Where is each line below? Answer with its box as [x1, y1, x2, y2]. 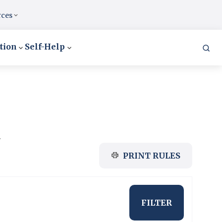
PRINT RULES [123, 151, 180, 161]
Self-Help [25, 42, 65, 52]
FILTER [141, 198, 172, 208]
